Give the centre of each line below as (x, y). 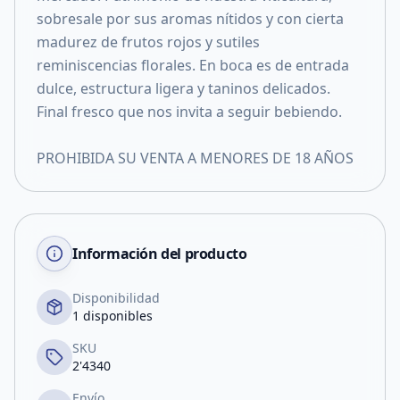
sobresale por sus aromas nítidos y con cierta (190, 19)
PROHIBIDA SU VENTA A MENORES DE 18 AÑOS (195, 158)
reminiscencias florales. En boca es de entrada (193, 65)
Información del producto (160, 254)
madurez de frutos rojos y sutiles (148, 42)
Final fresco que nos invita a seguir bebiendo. (189, 112)
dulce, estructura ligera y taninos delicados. (183, 88)
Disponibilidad (116, 298)
